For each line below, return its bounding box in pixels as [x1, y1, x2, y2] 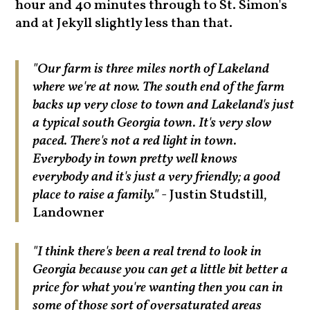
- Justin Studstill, [158, 185, 268, 206]
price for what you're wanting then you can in [33, 278, 284, 298]
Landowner [33, 203, 105, 224]
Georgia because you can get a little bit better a [33, 260, 289, 280]
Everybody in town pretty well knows [33, 149, 238, 170]
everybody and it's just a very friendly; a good [33, 167, 281, 188]
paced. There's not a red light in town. [33, 131, 237, 152]
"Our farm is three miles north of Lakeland [33, 60, 270, 80]
